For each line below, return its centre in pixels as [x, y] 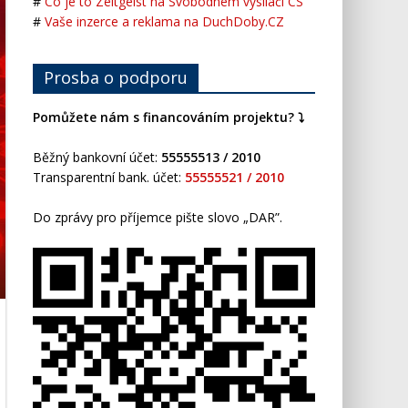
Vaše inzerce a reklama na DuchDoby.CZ [164, 21]
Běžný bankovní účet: [97, 157]
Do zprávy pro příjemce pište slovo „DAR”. [158, 217]
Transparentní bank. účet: [109, 177]
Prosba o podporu [116, 77]
